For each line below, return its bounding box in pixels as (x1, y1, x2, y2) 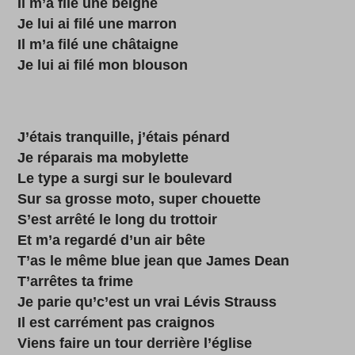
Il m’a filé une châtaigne (17, 36, 179, 52)
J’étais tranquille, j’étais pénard (17, 129, 231, 145)
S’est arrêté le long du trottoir (17, 212, 218, 227)
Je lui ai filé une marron (17, 16, 177, 32)
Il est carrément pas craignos (17, 315, 216, 330)
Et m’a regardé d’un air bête (17, 232, 206, 248)
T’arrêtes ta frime (17, 273, 134, 289)
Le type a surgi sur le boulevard (17, 170, 233, 186)
